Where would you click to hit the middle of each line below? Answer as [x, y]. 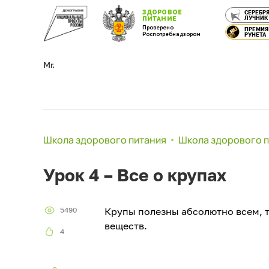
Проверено [158, 28]
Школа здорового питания [105, 140]
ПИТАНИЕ [159, 19]
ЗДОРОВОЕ [162, 12]
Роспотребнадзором [171, 34]
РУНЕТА [255, 35]
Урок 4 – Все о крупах [135, 175]
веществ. [125, 226]
